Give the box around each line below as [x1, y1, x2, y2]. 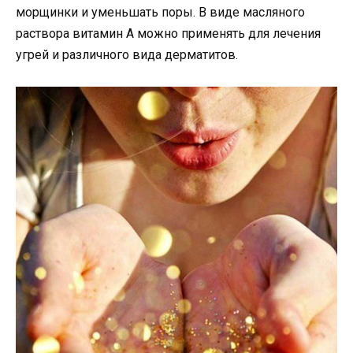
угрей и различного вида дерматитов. [16, 46, 238, 62]
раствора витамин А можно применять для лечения [16, 25, 321, 41]
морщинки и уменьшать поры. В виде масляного [16, 4, 305, 20]
